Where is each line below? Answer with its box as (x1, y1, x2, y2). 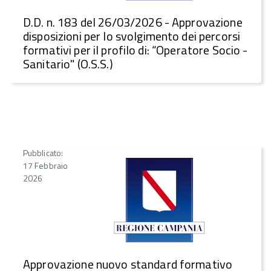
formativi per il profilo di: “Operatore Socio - (23, 41, 248, 60)
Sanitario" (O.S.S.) (23, 54, 113, 74)
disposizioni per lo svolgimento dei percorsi (23, 27, 241, 46)
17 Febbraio (23, 158, 68, 172)
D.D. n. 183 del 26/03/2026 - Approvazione (23, 13, 243, 32)
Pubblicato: (23, 146, 63, 159)
